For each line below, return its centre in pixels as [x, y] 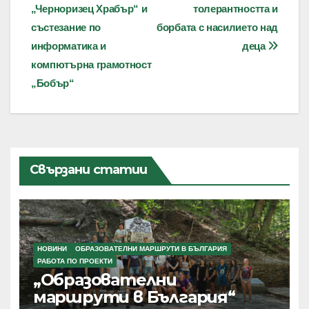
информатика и [69, 46]
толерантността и [235, 8]
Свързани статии [88, 169]
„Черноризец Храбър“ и [89, 8]
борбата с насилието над [217, 27]
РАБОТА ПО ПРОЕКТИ [74, 261]
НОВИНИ [52, 249]
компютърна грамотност [91, 64]
